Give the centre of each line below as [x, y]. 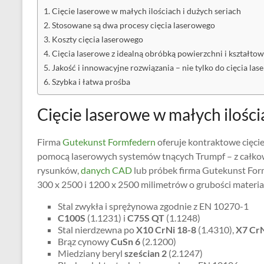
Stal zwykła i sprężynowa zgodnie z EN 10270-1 [153, 206]
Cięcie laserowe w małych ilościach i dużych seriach [146, 11]
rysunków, [59, 170]
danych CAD [106, 170]
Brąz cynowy [83, 241]
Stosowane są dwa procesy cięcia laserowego [133, 25]
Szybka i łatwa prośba [91, 82]
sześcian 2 [145, 253]
